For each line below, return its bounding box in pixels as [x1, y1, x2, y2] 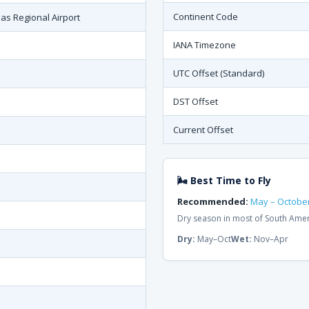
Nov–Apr [252, 233, 288, 245]
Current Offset [173, 123, 233, 136]
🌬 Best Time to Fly [177, 174, 271, 187]
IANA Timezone [173, 39, 236, 51]
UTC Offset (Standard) [173, 67, 264, 79]
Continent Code [173, 10, 238, 23]
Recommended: [177, 195, 248, 208]
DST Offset [173, 95, 218, 108]
